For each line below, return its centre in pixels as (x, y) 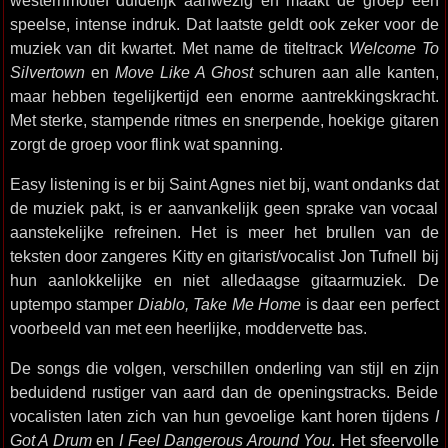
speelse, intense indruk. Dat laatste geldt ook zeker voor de (224, 24)
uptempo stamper (73, 304)
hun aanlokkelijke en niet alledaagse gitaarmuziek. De (224, 280)
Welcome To (393, 48)
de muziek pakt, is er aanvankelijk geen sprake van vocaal (224, 208)
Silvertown (47, 72)
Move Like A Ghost (183, 72)
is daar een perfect (370, 304)
